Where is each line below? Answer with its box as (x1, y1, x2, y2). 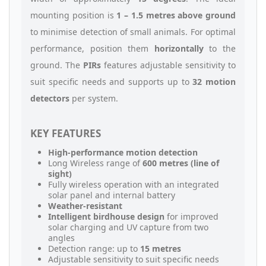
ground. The (30, 59, 83, 71)
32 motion (192, 76, 236, 88)
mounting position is (30, 9, 117, 21)
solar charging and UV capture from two (48, 221, 208, 233)
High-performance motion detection (48, 147, 198, 159)
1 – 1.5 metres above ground (116, 9, 236, 21)
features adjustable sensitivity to (101, 59, 236, 71)
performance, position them (30, 43, 154, 55)
